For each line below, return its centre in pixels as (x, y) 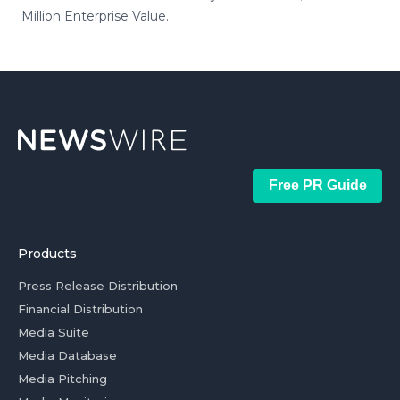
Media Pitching (62, 379)
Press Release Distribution (98, 286)
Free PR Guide (317, 185)
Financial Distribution (80, 309)
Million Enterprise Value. (95, 16)
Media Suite (54, 332)
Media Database (67, 355)
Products (47, 254)
